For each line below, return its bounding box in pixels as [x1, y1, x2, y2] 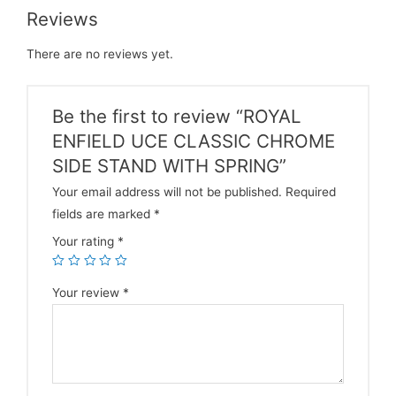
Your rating [52, 233, 118, 248]
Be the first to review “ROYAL [52, 104, 302, 127]
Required [282, 184, 337, 199]
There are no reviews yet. [27, 47, 173, 62]
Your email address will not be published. [52, 184, 283, 199]
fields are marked [52, 206, 155, 221]
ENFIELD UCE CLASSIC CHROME [52, 129, 336, 152]
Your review [52, 285, 124, 300]
